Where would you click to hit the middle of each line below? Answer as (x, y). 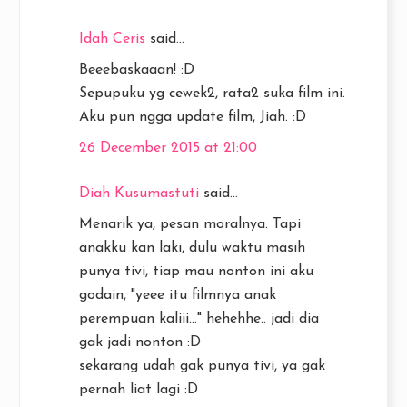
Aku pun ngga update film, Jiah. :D (193, 117)
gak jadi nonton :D (140, 342)
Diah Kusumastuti (139, 194)
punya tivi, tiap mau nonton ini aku (196, 272)
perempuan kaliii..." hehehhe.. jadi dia (199, 319)
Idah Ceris (112, 39)
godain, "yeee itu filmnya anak (178, 295)
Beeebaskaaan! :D (137, 70)
